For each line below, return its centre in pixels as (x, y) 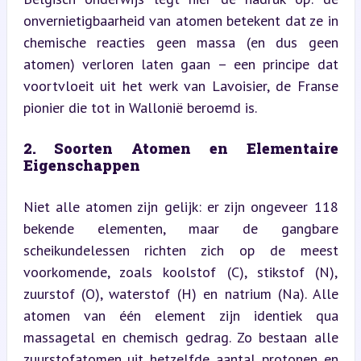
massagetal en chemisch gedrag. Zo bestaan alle (180, 337)
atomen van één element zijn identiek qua (180, 315)
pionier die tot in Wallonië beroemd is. (140, 107)
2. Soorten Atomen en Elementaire (180, 148)
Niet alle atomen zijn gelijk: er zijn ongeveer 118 (180, 206)
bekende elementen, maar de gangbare (180, 228)
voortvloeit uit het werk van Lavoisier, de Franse (180, 85)
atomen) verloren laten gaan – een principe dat (180, 64)
